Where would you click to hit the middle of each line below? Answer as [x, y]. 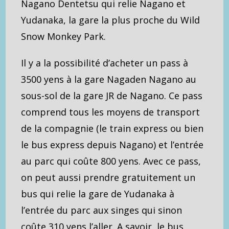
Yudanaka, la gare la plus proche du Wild [111, 20]
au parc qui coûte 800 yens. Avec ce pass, [111, 161]
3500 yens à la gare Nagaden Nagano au [109, 79]
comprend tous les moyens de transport [111, 112]
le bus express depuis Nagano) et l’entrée [112, 145]
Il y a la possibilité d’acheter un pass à [105, 63]
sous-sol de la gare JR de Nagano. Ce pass [112, 96]
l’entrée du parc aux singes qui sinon [102, 210]
